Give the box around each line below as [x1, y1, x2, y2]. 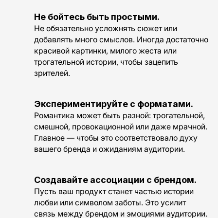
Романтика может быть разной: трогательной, [34, 110, 205, 120]
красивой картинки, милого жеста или [34, 45, 177, 55]
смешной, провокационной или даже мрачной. [34, 121, 207, 131]
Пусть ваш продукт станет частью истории [34, 186, 194, 196]
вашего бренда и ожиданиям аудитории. [34, 144, 185, 154]
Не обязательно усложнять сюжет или [34, 23, 177, 33]
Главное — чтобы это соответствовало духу [34, 132, 198, 143]
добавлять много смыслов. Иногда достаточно [34, 34, 208, 44]
